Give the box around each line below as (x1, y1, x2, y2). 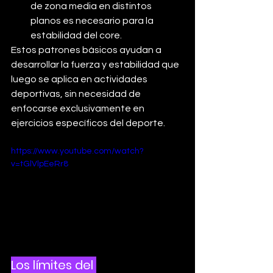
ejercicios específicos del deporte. (11, 118, 165, 128)
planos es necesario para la (30, 15, 155, 26)
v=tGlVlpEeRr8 (11, 159, 68, 168)
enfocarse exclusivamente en (11, 103, 146, 113)
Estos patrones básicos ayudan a (11, 44, 163, 55)
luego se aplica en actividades (11, 74, 149, 84)
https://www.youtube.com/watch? (11, 146, 144, 155)
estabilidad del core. (30, 30, 122, 40)
